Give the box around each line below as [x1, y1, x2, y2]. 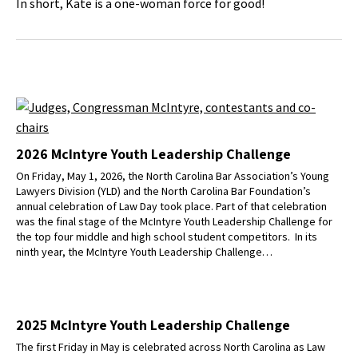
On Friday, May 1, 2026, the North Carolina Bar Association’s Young [16, 169, 329, 183]
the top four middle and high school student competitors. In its [16, 229, 317, 244]
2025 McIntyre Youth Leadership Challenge [16, 316, 290, 334]
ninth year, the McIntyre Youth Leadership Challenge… [16, 245, 272, 259]
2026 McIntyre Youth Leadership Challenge [16, 145, 291, 163]
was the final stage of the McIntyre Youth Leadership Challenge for [16, 214, 332, 229]
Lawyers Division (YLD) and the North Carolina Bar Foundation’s [16, 184, 311, 198]
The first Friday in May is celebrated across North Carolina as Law [16, 340, 325, 354]
